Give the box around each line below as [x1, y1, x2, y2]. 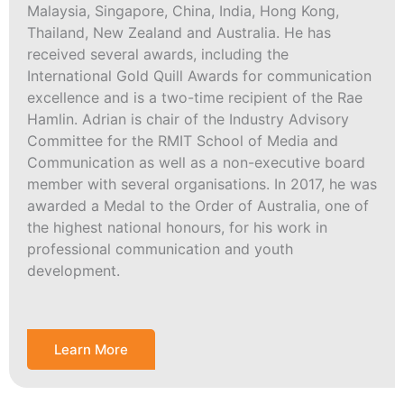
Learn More [54, 340, 128, 358]
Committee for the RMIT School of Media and [27, 131, 338, 150]
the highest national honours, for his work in [27, 217, 327, 236]
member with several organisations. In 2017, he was [27, 174, 377, 193]
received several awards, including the [27, 44, 289, 63]
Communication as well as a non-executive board [27, 152, 365, 171]
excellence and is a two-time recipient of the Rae [27, 87, 363, 106]
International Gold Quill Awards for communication [27, 66, 372, 85]
